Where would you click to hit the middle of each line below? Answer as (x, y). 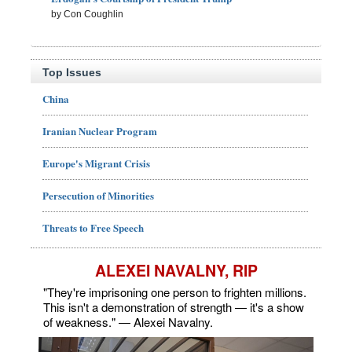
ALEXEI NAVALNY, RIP (176, 270)
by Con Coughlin (88, 15)
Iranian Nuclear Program (100, 130)
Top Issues (72, 72)
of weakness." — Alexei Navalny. (128, 321)
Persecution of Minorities (98, 195)
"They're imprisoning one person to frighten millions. (175, 291)
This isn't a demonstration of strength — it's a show (174, 306)
